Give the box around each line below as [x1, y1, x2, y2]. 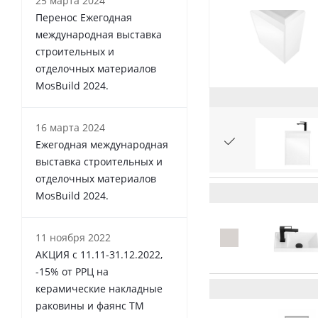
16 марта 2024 [35, 121, 105, 135]
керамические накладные [35, 282, 163, 296]
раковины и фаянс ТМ [35, 299, 144, 313]
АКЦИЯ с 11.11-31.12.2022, [35, 248, 163, 262]
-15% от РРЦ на [35, 265, 109, 279]
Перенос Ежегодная [35, 11, 132, 25]
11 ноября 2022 [35, 231, 111, 245]
